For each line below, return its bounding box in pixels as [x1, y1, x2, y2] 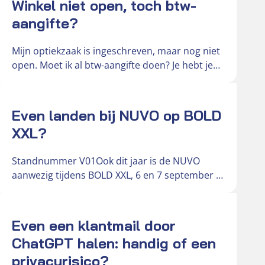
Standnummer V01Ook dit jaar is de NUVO [12, 154, 200, 167]
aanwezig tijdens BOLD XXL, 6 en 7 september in [12, 168, 224, 182]
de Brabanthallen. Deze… [12, 182, 123, 196]
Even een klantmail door [12, 216, 176, 234]
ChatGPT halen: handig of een [12, 234, 216, 252]
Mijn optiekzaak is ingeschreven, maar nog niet [12, 44, 220, 57]
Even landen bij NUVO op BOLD [12, 106, 221, 124]
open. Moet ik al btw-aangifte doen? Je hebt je [12, 58, 213, 72]
